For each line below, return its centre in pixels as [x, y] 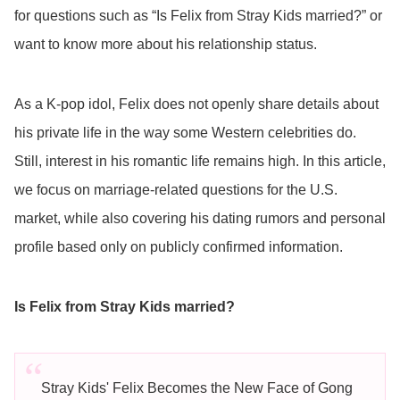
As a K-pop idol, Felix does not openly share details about [196, 104]
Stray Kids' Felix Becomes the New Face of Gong [196, 387]
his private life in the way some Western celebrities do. [185, 133]
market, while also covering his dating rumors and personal [200, 219]
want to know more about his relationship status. [166, 44]
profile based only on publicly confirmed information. [179, 247]
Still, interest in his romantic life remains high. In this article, [200, 162]
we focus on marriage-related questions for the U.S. [176, 190]
